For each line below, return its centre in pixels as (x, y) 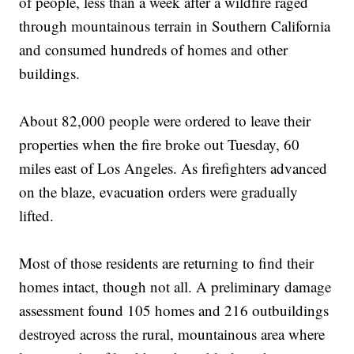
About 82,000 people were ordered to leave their (165, 121)
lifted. (37, 216)
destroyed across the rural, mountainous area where (172, 334)
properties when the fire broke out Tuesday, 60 (160, 145)
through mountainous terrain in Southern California (175, 26)
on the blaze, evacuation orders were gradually (159, 192)
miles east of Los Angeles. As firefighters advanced (173, 168)
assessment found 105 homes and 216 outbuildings (174, 311)
